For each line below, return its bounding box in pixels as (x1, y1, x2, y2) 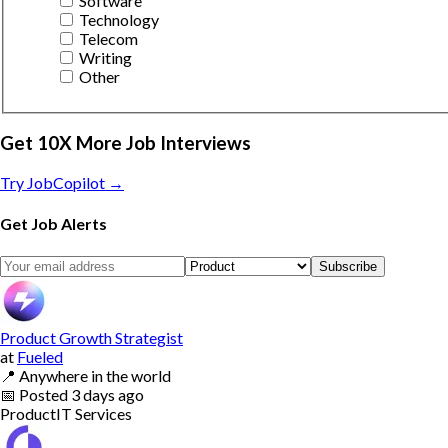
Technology (79, 9, 159, 29)
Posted (19, 384, 71, 404)
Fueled (17, 346, 63, 366)
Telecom (79, 28, 138, 48)
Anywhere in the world (19, 365, 171, 385)
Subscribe (319, 258, 377, 274)
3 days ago (71, 384, 144, 404)
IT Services (56, 403, 132, 423)
